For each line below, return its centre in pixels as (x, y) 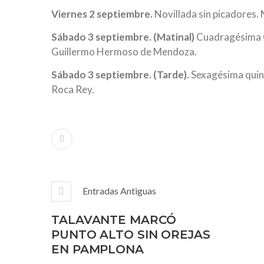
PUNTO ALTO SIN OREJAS (131, 234)
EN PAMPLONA (98, 249)
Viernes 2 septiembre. (102, 14)
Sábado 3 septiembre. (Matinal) (124, 37)
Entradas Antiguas (119, 190)
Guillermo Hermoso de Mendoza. (124, 51)
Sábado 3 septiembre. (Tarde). (120, 74)
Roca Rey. (73, 89)
